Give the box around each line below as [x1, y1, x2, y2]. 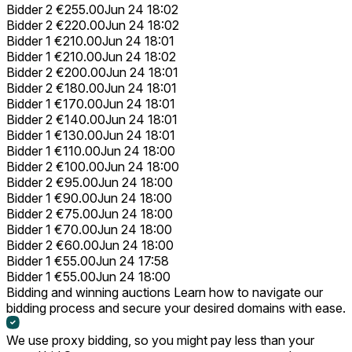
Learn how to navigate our [170, 284, 323, 300]
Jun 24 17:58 [96, 252, 169, 269]
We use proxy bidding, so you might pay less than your [6, 332, 314, 348]
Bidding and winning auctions [6, 284, 170, 300]
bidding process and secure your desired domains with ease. [6, 299, 346, 316]
